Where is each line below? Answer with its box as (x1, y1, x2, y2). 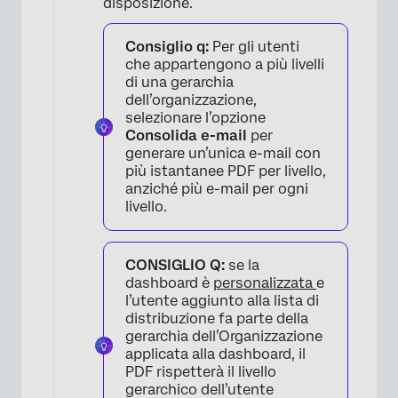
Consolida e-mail (125, 127, 247, 145)
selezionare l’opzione (125, 109, 266, 127)
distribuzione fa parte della (125, 310, 308, 328)
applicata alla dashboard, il (125, 346, 306, 363)
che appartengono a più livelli (125, 56, 324, 74)
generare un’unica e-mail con (125, 145, 321, 163)
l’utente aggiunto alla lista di (125, 292, 319, 310)
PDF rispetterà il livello (125, 363, 276, 381)
